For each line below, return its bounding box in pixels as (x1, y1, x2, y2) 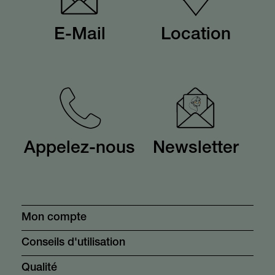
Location (160, 27, 231, 45)
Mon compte (21, 212, 87, 224)
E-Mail (53, 27, 106, 45)
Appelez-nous (24, 141, 135, 158)
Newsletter (152, 141, 239, 158)
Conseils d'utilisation (21, 238, 125, 249)
